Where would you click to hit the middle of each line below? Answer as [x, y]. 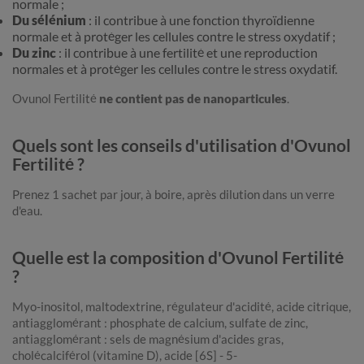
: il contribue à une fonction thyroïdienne [200, 20]
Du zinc [34, 53]
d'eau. [28, 211]
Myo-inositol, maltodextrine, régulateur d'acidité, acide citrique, [182, 307]
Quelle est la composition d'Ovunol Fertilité [178, 258]
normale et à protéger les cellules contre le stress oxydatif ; [174, 37]
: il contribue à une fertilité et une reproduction [187, 53]
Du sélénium [49, 20]
